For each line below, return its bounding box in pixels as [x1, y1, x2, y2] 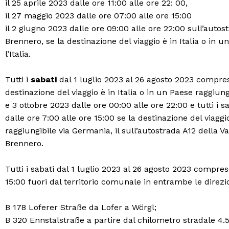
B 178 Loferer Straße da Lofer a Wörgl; [5, 202, 156, 212]
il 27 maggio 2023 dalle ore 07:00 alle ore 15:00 [5, 11, 192, 20]
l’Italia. [5, 49, 31, 59]
